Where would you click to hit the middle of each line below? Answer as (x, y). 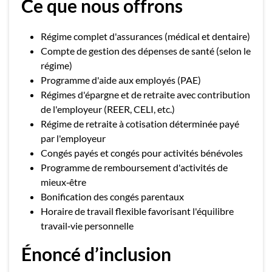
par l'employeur (73, 138)
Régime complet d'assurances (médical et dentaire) (145, 36)
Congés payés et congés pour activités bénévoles (142, 153)
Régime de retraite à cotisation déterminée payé (140, 124)
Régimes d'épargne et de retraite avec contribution (145, 94)
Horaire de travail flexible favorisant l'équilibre (137, 211)
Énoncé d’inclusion (96, 254)
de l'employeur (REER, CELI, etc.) (108, 109)
